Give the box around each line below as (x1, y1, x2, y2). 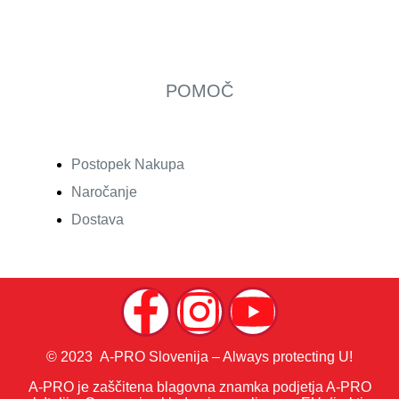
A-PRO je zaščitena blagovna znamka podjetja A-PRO (28, 379, 371, 395)
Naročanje (71, 183, 137, 199)
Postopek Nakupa (71, 156, 184, 172)
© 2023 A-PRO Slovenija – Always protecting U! (46, 348, 353, 364)
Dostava (71, 211, 124, 227)
